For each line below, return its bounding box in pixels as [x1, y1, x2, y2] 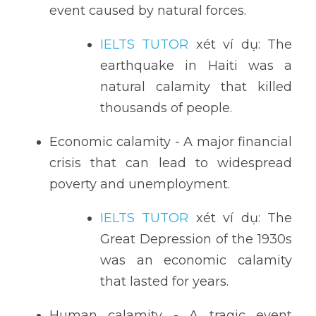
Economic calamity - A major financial [49, 134, 292, 150]
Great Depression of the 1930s [100, 231, 292, 247]
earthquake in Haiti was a [100, 58, 292, 73]
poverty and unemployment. [49, 176, 230, 192]
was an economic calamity [100, 253, 292, 268]
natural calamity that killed [100, 79, 292, 95]
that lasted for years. [100, 274, 229, 289]
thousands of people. [100, 100, 232, 116]
